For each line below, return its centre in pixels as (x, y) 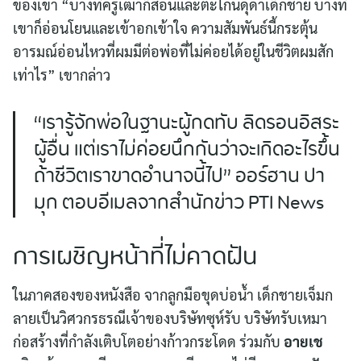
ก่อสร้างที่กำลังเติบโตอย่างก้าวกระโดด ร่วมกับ (148, 341)
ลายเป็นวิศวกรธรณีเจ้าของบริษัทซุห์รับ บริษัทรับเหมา (170, 318)
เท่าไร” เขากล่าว (62, 74)
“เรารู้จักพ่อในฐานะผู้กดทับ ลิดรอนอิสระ (187, 124)
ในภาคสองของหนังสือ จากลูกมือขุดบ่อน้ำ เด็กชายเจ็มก (173, 295)
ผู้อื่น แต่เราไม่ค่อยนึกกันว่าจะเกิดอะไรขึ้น (187, 151)
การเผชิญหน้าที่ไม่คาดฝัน (135, 258)
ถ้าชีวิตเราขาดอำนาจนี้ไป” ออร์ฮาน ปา (179, 178)
